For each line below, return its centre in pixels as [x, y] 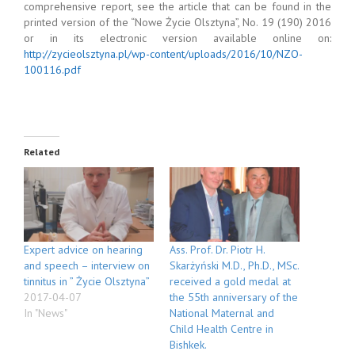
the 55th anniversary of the [234, 297]
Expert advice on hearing [83, 249]
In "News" [46, 313]
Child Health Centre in [221, 328]
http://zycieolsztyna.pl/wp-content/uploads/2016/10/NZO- [163, 54]
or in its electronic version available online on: [177, 38]
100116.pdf [52, 70]
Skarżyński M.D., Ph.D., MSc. [234, 265]
